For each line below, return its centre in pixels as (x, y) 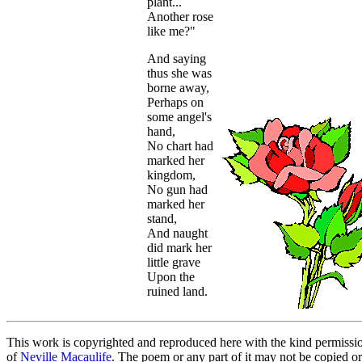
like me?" (171, 32)
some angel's (179, 117)
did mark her (179, 248)
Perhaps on (175, 103)
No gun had (177, 190)
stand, (162, 219)
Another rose (180, 17)
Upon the (171, 277)
